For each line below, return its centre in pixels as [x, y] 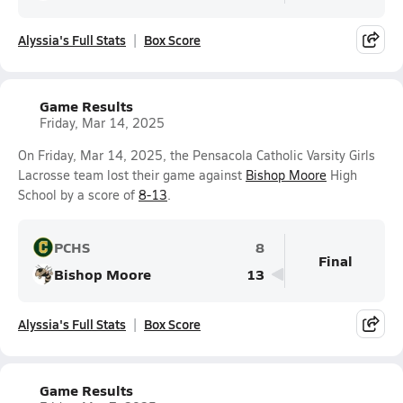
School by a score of [78, 195]
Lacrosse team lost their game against [132, 175]
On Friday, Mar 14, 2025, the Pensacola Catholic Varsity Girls [197, 155]
